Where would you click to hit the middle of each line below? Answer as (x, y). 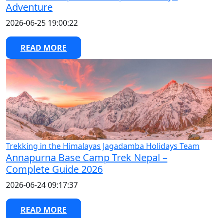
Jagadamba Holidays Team (151, 146)
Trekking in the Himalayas (53, 146)
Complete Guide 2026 (54, 169)
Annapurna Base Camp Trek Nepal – (87, 158)
